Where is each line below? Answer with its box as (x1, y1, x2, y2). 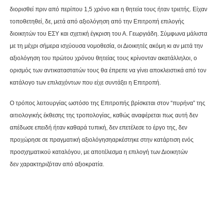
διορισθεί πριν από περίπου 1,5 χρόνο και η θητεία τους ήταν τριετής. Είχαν (10, 6, 207, 13)
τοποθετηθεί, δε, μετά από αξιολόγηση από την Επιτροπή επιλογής (10, 18, 184, 25)
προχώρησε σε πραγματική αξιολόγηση (10, 136, 112, 144)
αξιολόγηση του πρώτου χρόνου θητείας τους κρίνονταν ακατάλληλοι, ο (10, 55, 197, 62)
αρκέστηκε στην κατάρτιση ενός (112, 136, 194, 144)
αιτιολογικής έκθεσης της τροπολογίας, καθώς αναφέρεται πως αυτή (10, 112, 189, 119)
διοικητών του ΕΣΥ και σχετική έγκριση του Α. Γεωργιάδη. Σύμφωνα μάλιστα (10, 30, 207, 38)
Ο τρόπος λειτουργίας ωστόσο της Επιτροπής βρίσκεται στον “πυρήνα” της (10, 100, 205, 107)
